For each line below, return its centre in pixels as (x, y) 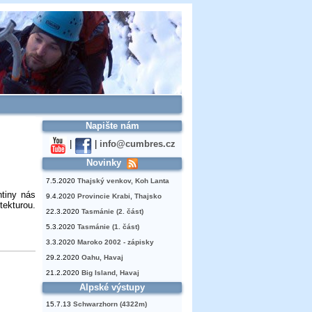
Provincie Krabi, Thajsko (119, 196)
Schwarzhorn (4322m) (110, 304)
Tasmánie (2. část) (112, 212)
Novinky (104, 163)
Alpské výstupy (112, 288)
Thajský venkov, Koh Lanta (123, 181)
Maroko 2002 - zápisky (116, 242)
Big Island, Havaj (110, 273)
